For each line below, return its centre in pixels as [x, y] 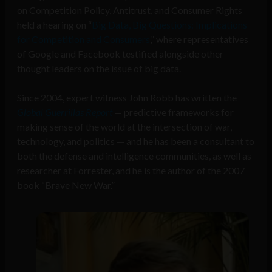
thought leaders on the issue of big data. [99, 69]
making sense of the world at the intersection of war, [124, 127]
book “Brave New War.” [66, 185]
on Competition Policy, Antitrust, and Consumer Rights [130, 10]
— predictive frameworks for [173, 112]
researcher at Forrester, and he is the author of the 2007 [131, 171]
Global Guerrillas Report [65, 112]
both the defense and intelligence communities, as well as [134, 156]
